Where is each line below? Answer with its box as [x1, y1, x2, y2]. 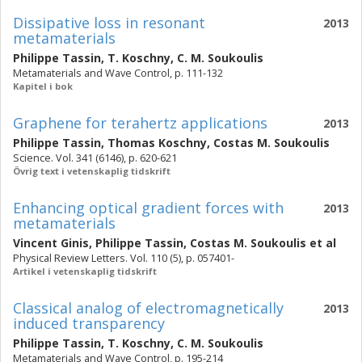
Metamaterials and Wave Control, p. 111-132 [13, 66, 223, 80]
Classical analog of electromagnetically [13, 298, 284, 318]
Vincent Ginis [13, 235, 89, 250]
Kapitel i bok [13, 80, 73, 92]
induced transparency [13, 314, 165, 333]
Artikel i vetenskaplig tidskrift [13, 265, 157, 277]
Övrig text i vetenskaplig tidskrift [13, 165, 170, 177]
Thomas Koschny [107, 135, 207, 150]
